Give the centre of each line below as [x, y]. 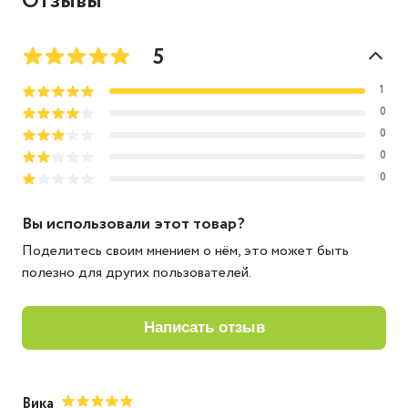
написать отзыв [209, 327]
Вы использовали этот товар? [133, 224]
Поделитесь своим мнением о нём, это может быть [185, 251]
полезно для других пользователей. [137, 273]
